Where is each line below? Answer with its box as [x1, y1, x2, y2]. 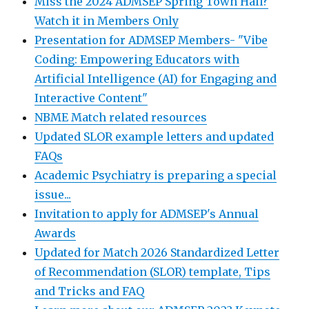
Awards [34, 226, 77, 240]
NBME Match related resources [34, 110, 208, 124]
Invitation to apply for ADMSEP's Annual [34, 207, 259, 221]
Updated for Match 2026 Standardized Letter [34, 246, 280, 259]
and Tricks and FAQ [34, 284, 145, 298]
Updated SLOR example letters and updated [34, 130, 275, 143]
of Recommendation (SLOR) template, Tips [34, 265, 271, 279]
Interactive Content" [34, 91, 148, 105]
